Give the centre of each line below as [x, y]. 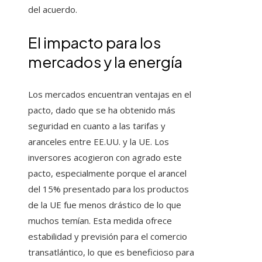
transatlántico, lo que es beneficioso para [111, 252]
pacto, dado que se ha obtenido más [102, 110]
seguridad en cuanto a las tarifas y [97, 126]
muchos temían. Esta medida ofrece [100, 221]
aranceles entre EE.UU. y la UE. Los [99, 142]
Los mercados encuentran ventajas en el [110, 94]
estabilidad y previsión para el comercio [108, 237]
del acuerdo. [53, 10]
